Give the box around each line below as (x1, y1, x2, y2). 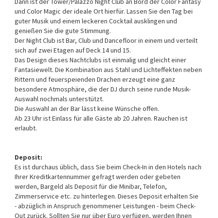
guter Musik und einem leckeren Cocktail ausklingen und (15, 16, 177, 25)
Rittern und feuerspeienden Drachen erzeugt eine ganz (15, 74, 175, 84)
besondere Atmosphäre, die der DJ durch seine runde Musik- (15, 84, 191, 93)
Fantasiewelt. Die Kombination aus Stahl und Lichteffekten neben (15, 65, 202, 74)
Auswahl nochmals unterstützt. (15, 94, 104, 103)
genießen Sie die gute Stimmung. (15, 26, 111, 35)
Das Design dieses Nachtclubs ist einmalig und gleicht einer (15, 55, 186, 64)
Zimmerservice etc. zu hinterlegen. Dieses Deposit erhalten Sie (15, 191, 199, 200)
